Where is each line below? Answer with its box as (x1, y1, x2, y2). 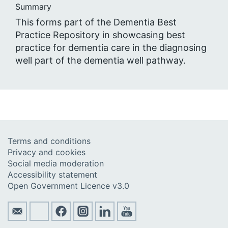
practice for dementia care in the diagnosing (15, 42, 207, 53)
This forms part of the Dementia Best (15, 16, 177, 27)
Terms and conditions (8, 135, 91, 146)
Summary (15, 1, 51, 12)
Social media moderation (8, 158, 104, 168)
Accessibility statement (8, 169, 97, 180)
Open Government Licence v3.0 (8, 180, 129, 191)
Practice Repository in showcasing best (15, 29, 185, 40)
